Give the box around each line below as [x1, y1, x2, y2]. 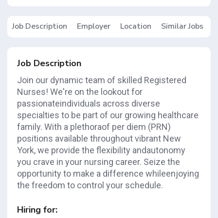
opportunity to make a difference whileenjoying [17, 168, 199, 179]
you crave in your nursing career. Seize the [17, 157, 180, 167]
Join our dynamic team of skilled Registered [17, 75, 186, 85]
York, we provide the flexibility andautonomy [17, 145, 185, 155]
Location [120, 21, 151, 32]
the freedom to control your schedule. [17, 180, 163, 190]
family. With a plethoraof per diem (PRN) [17, 122, 171, 132]
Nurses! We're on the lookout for [17, 87, 143, 97]
